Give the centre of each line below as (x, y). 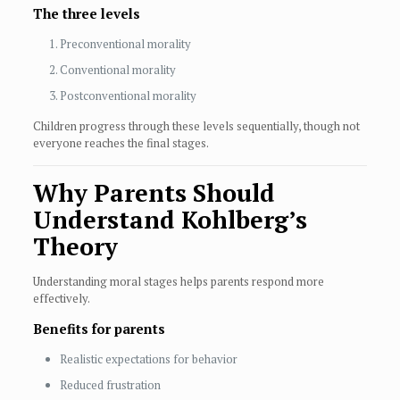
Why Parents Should (154, 193)
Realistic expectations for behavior (148, 359)
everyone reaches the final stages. (121, 143)
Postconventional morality (128, 96)
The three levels (86, 14)
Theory (75, 247)
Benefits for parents (99, 329)
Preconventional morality (125, 44)
